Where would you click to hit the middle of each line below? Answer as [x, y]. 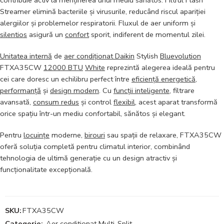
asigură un [46, 35]
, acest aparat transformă [176, 102]
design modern [74, 91]
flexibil [124, 102]
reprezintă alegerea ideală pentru [160, 68]
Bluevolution [180, 56]
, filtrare [182, 91]
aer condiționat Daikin [99, 56]
